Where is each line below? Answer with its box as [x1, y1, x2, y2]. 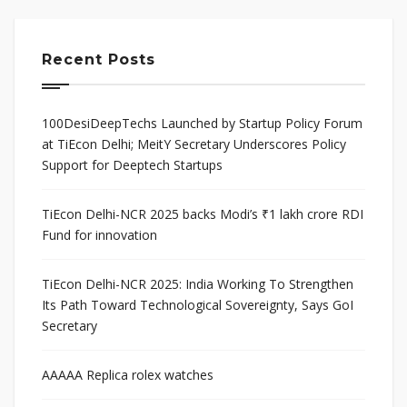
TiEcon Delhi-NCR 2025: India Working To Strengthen [42, 274, 353, 293]
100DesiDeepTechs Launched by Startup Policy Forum [42, 114, 362, 132]
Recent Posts [42, 50, 155, 68]
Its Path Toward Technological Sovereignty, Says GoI [42, 295, 353, 313]
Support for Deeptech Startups [42, 155, 223, 174]
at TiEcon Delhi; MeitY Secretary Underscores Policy [42, 134, 346, 153]
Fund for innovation [42, 225, 157, 243]
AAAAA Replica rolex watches [42, 365, 213, 383]
